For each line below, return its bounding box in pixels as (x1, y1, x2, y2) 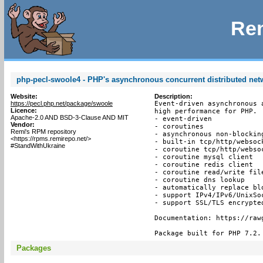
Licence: (10, 107, 37, 114)
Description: (154, 93, 193, 100)
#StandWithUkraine (10, 142, 65, 149)
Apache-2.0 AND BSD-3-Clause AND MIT (10, 114, 129, 121)
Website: (10, 93, 38, 100)
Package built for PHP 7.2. (154, 230, 261, 237)
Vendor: (10, 121, 35, 128)
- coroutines (154, 123, 204, 130)
